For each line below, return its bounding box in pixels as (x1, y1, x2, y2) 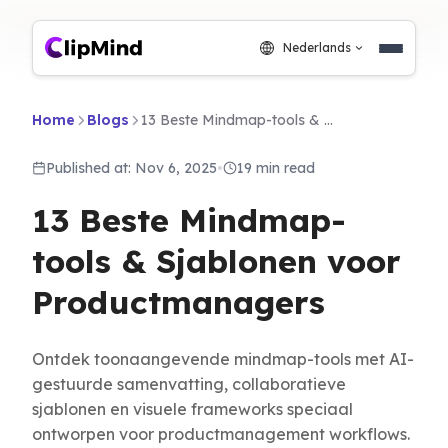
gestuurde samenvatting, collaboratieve (32, 374, 346, 394)
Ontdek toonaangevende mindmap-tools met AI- (32, 349, 414, 369)
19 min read (237, 159, 315, 177)
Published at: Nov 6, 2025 (46, 159, 217, 177)
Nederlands (283, 40, 351, 55)
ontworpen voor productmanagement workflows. (32, 424, 410, 444)
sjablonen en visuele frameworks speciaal (32, 399, 353, 419)
